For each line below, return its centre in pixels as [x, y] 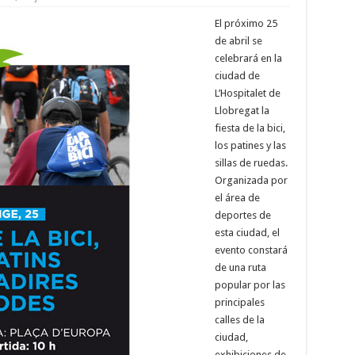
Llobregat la [242, 110]
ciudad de [237, 75]
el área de [237, 197]
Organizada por [251, 180]
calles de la [239, 319]
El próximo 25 [246, 23]
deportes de [242, 215]
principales [239, 302]
